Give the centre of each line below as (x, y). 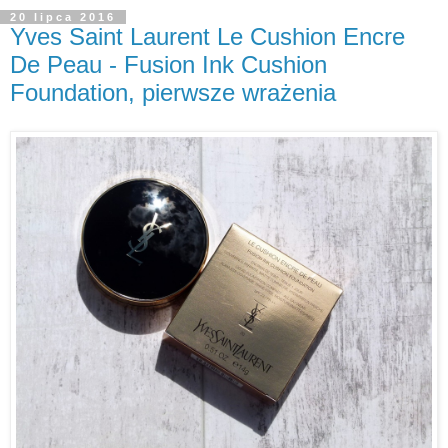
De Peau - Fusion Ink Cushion (168, 65)
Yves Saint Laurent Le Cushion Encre (207, 37)
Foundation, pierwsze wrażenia (173, 93)
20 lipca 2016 (63, 17)
